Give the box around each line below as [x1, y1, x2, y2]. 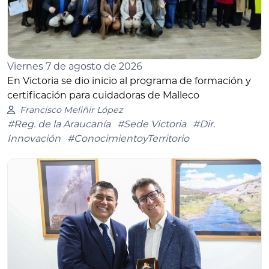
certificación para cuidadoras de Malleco [7, 89, 199, 101]
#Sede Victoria [117, 118, 186, 130]
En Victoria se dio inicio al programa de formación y [7, 75, 251, 87]
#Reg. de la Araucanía [7, 118, 110, 130]
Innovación [7, 133, 61, 145]
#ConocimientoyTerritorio [67, 133, 189, 145]
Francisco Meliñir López [19, 104, 122, 116]
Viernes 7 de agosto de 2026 [7, 61, 142, 73]
